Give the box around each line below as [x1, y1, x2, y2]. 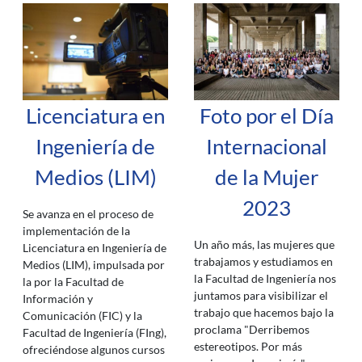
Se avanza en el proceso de [23, 207, 154, 221]
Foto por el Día [200, 103, 334, 128]
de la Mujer [215, 165, 318, 189]
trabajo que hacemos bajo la [194, 305, 334, 319]
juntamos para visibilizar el [194, 288, 328, 302]
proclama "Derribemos [194, 322, 309, 336]
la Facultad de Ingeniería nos [194, 271, 336, 285]
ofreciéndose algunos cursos [23, 343, 165, 356]
